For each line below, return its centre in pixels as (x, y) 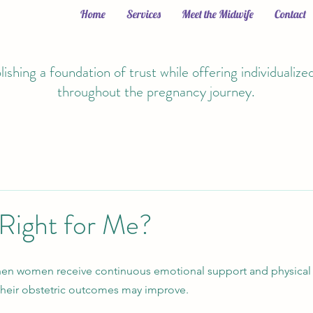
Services (143, 14)
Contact (290, 14)
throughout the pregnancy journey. (156, 92)
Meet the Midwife (217, 14)
